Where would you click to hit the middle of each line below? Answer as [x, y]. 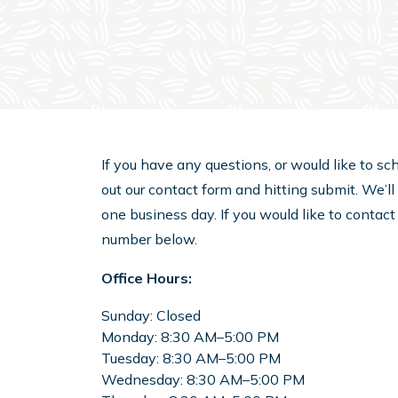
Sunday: [129, 316]
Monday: [131, 337]
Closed [179, 316]
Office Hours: [147, 279]
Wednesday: [144, 380]
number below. [149, 239]
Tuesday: [132, 358]
